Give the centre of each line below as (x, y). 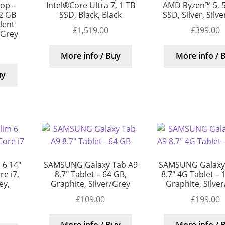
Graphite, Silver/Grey (91, 184)
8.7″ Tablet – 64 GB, (90, 174)
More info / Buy (90, 56)
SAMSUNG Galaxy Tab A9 (90, 165)
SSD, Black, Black (91, 15)
